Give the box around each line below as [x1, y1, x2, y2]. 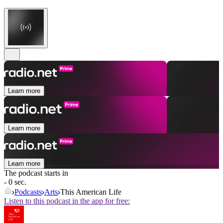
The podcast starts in [4, 169, 68, 178]
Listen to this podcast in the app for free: [4, 197, 130, 206]
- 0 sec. [4, 178, 26, 187]
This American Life [60, 188, 121, 197]
